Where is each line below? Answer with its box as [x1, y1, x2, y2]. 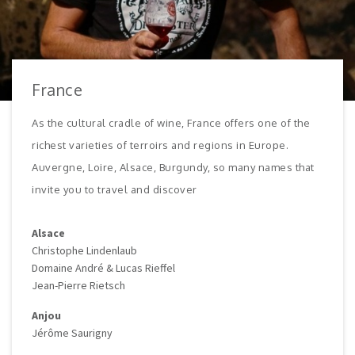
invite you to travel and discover [32, 183, 197, 197]
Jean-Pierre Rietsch [32, 278, 125, 293]
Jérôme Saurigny [32, 326, 113, 341]
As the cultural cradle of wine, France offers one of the [32, 116, 310, 130]
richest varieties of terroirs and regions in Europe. [32, 139, 288, 152]
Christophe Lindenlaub [32, 243, 137, 258]
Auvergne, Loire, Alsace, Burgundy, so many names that [32, 161, 315, 174]
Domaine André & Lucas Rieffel [32, 261, 175, 276]
